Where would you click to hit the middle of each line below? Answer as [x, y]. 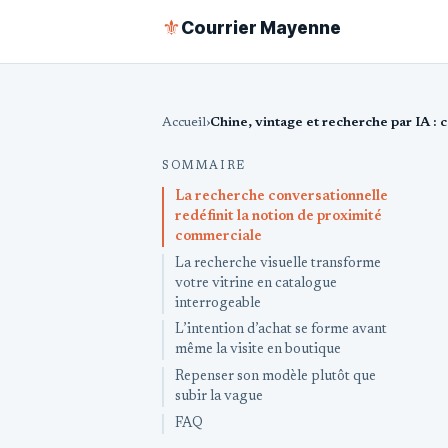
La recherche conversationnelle [282, 196]
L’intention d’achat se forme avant [281, 330]
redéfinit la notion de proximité [279, 216]
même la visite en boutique [258, 350]
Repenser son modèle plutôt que [276, 377]
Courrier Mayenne [261, 28]
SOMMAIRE [204, 166]
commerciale [219, 236]
